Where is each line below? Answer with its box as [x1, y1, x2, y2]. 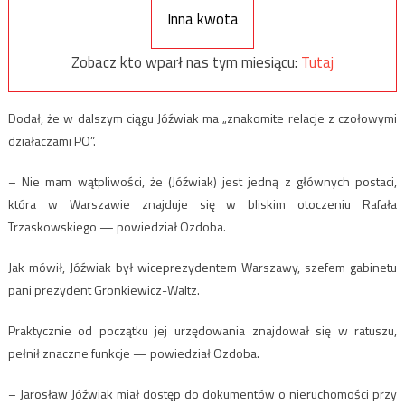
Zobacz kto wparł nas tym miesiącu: [71, 50, 301, 74]
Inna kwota [166, 7, 239, 32]
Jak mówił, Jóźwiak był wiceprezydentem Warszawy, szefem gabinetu [7, 258, 398, 278]
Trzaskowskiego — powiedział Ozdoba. [7, 217, 226, 237]
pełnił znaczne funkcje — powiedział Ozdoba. [7, 344, 259, 363]
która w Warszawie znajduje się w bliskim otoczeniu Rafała [7, 194, 398, 214]
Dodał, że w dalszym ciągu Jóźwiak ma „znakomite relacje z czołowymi [7, 108, 398, 128]
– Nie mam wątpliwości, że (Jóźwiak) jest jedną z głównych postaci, [7, 172, 398, 192]
